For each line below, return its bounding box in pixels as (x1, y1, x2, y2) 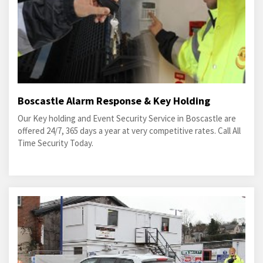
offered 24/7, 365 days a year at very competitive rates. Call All (18, 125, 241, 136)
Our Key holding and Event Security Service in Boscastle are (18, 113, 236, 124)
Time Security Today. (18, 137, 93, 149)
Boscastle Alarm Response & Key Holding (18, 94, 210, 107)
